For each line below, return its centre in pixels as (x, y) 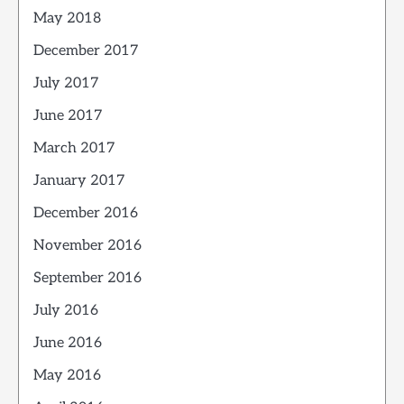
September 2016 (87, 279)
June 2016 (68, 344)
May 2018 (67, 19)
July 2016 (66, 311)
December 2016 (86, 214)
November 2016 (87, 246)
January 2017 (79, 181)
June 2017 (68, 116)
